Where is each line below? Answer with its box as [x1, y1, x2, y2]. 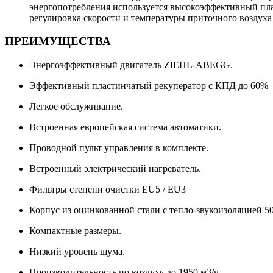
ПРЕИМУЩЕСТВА [5, 35, 111, 48]
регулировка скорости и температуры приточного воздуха [29, 12, 272, 23]
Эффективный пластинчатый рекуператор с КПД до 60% [29, 80, 268, 91]
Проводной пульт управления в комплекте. [29, 143, 208, 154]
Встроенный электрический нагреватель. [29, 163, 201, 174]
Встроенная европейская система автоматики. [29, 122, 221, 133]
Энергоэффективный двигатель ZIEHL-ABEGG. [29, 60, 233, 71]
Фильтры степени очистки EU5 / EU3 [29, 184, 186, 195]
